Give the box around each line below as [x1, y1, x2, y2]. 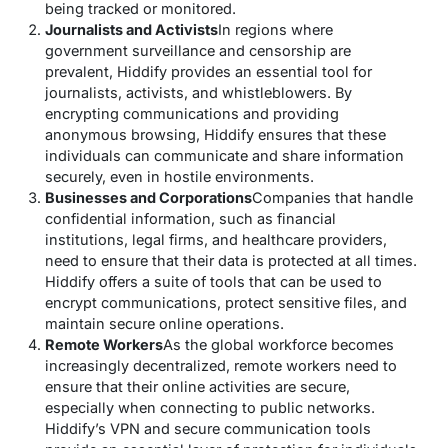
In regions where [218, 21, 333, 39]
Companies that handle [252, 189, 413, 207]
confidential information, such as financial [45, 210, 336, 228]
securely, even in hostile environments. [45, 168, 314, 186]
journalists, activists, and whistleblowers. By [45, 84, 352, 102]
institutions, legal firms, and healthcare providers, [45, 231, 387, 249]
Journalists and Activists [45, 21, 218, 39]
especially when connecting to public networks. [45, 399, 375, 417]
